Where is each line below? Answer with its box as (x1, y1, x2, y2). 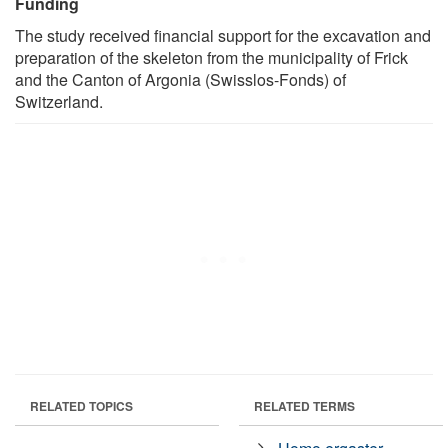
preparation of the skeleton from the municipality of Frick (15, 45, 408, 69)
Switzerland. (15, 89, 103, 113)
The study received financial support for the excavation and (15, 23, 431, 47)
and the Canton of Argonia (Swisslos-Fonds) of (15, 67, 346, 91)
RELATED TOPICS (30, 396, 133, 415)
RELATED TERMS (254, 396, 355, 415)
